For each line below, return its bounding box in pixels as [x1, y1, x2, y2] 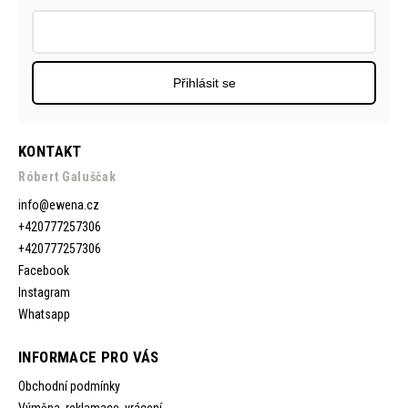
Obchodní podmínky [18, 379, 120, 394]
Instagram [18, 285, 70, 301]
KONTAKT [18, 142, 82, 161]
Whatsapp [18, 307, 70, 322]
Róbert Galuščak [18, 169, 117, 185]
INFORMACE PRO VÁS [18, 348, 159, 367]
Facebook [18, 263, 69, 279]
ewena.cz [49, 198, 99, 213]
